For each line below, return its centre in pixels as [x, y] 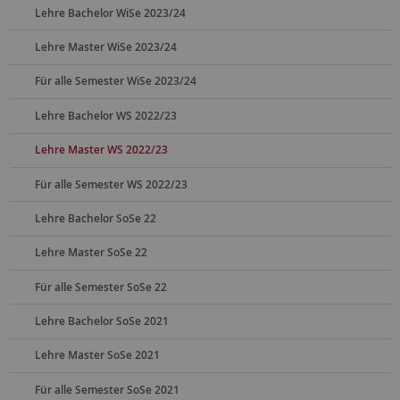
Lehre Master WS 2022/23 [101, 150]
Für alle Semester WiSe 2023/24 [115, 81]
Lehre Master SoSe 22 [91, 253]
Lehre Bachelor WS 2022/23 [105, 115]
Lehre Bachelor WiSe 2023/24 [110, 12]
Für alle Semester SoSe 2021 [107, 389]
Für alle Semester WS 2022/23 [111, 184]
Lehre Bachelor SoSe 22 [95, 218]
